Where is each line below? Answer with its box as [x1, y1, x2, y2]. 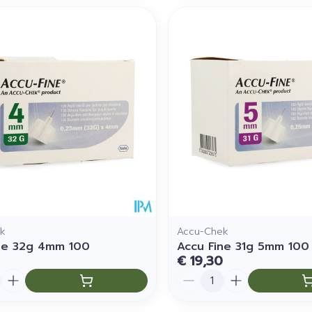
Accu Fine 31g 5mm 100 [176, 238, 309, 256]
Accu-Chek [176, 224, 228, 240]
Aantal [175, 267, 212, 284]
